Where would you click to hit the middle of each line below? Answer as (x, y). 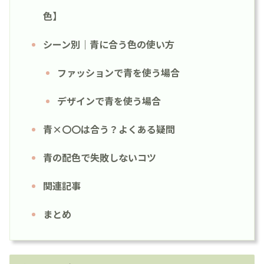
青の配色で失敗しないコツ (100, 157)
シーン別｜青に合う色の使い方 (109, 44)
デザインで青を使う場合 (109, 100)
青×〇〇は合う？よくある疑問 (109, 129)
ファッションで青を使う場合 (118, 72)
